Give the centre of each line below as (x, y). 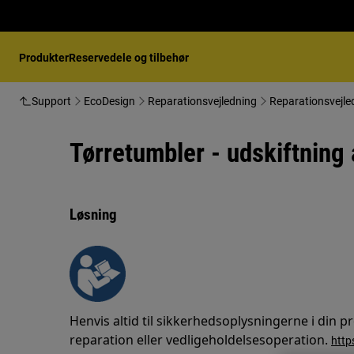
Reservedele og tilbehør (129, 58)
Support (51, 101)
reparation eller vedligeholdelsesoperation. (200, 340)
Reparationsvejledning (202, 101)
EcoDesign (109, 101)
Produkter (44, 58)
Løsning (93, 215)
